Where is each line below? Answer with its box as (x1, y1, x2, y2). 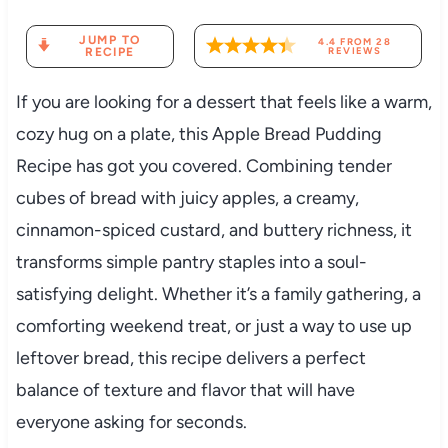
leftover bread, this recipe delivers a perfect (15, 347, 366, 370)
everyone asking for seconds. (15, 411, 247, 434)
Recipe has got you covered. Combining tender (15, 155, 392, 178)
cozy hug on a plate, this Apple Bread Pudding (15, 123, 382, 146)
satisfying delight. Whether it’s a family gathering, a (15, 283, 421, 306)
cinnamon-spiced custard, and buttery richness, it (15, 219, 412, 242)
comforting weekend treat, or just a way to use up (15, 315, 412, 338)
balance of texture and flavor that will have (15, 379, 355, 402)
